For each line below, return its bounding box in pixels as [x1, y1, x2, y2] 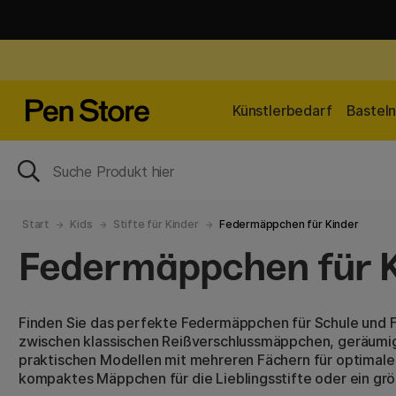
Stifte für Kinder [112, 217, 199, 231]
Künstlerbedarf [232, 102, 332, 119]
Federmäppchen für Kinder [218, 217, 359, 231]
